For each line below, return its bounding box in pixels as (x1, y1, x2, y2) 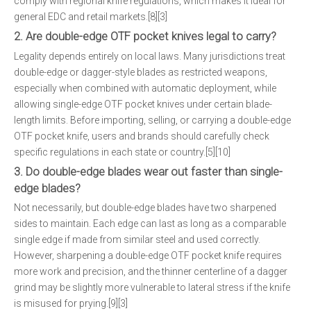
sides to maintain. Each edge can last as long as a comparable (14, 218, 286, 229)
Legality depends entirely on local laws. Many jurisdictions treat (14, 51, 285, 62)
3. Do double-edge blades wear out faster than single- (14, 165, 283, 178)
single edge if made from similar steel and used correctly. (14, 234, 260, 245)
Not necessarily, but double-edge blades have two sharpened (14, 202, 276, 213)
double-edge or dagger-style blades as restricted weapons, (14, 67, 267, 78)
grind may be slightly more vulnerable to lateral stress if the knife (14, 282, 290, 293)
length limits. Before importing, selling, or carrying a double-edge (14, 115, 291, 126)
